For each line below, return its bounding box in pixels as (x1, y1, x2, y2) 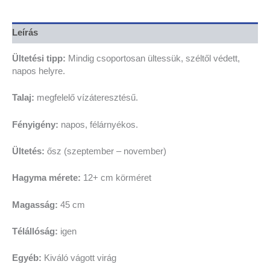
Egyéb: (12, 253, 42, 263)
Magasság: (12, 199, 58, 210)
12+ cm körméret (81, 173, 151, 183)
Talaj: (12, 93, 34, 103)
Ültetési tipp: (12, 53, 68, 63)
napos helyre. (12, 66, 65, 76)
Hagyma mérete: (12, 173, 81, 183)
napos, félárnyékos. (58, 119, 138, 130)
